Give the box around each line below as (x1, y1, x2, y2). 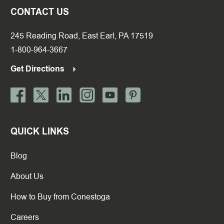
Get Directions (10, 63, 66, 74)
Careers (10, 211, 39, 223)
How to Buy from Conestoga (10, 191, 110, 202)
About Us (10, 170, 43, 182)
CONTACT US (10, 5, 69, 18)
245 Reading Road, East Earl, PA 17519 (10, 30, 153, 41)
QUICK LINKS (10, 125, 69, 138)
